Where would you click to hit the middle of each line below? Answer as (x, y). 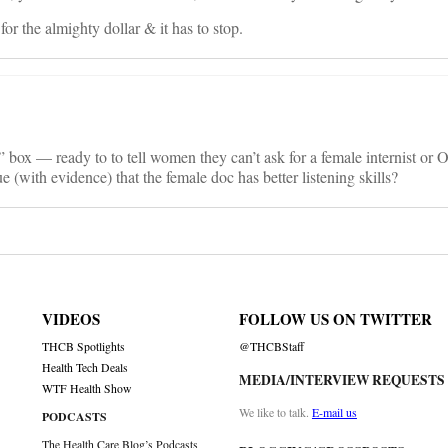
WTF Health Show (87, 389)
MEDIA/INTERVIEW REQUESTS (341, 380)
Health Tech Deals (85, 368)
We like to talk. (275, 412)
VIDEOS (71, 319)
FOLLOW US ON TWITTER (335, 319)
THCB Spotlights (84, 347)
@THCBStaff (271, 347)
